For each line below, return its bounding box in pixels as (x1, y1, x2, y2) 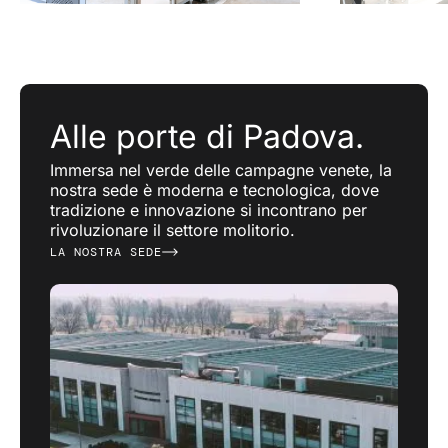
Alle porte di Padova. (50, 117, 364, 157)
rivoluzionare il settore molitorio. (50, 220, 295, 241)
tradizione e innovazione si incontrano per (50, 200, 367, 221)
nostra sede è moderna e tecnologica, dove (50, 180, 379, 201)
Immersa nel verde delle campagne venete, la (50, 160, 392, 181)
